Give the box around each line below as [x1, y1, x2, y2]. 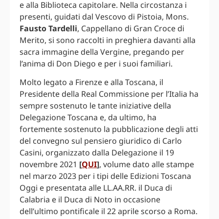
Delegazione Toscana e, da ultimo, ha [20, 111, 156, 123]
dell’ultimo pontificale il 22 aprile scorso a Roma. [20, 205, 197, 217]
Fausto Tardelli [20, 22, 77, 34]
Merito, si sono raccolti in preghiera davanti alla [20, 34, 196, 45]
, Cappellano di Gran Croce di [77, 22, 184, 34]
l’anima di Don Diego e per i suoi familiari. [20, 58, 173, 69]
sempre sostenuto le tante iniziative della [20, 100, 171, 111]
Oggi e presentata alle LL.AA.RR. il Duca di [20, 182, 172, 193]
